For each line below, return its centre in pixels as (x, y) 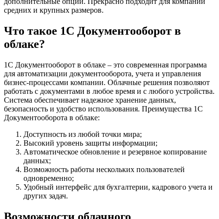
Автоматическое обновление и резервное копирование (115, 152)
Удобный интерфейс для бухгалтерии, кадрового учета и (118, 187)
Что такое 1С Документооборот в (92, 31)
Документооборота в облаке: (52, 117)
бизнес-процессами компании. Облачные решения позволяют (107, 82)
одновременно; (49, 178)
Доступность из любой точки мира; (83, 134)
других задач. (46, 196)
